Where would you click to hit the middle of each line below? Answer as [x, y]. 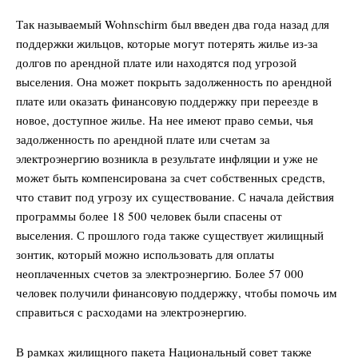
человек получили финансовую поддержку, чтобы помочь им [177, 292]
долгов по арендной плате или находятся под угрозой [156, 62]
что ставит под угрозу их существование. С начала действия [175, 196]
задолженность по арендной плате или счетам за [143, 139]
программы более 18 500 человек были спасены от [149, 215]
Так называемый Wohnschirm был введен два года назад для [173, 24]
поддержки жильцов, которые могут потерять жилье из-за [167, 43]
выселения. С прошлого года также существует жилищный [170, 235]
